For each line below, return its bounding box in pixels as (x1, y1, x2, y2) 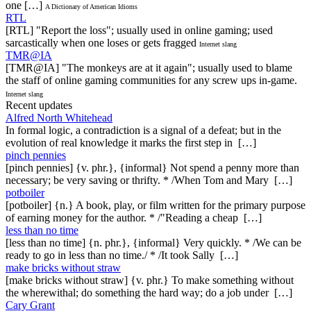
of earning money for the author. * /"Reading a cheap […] (6, 211, 262, 224)
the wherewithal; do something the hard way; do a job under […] (6, 286, 292, 299)
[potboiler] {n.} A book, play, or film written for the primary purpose (6, 199, 305, 211)
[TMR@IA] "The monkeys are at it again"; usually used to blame (6, 61, 292, 74)
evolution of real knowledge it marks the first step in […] (6, 136, 256, 149)
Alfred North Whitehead (6, 111, 112, 124)
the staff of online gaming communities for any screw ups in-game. (6, 74, 297, 86)
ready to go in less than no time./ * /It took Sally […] (6, 249, 238, 261)
